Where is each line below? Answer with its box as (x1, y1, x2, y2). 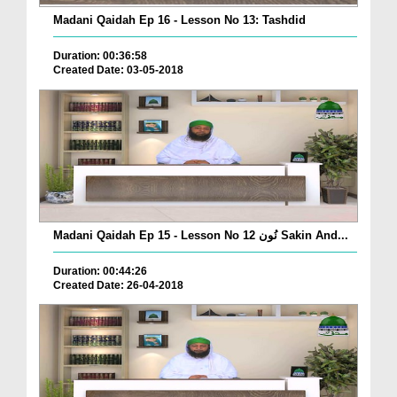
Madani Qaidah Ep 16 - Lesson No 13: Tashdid (53, 13, 306, 27)
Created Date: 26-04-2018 (53, 278, 183, 292)
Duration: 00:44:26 (53, 264, 147, 277)
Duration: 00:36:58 (53, 50, 147, 63)
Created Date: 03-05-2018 (53, 64, 183, 77)
